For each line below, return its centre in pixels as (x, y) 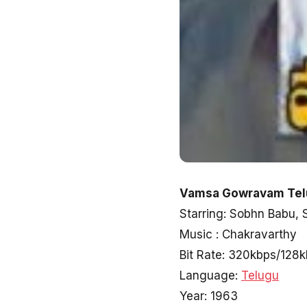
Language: (210, 275)
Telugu (260, 275)
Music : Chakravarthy (238, 234)
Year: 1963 (209, 296)
